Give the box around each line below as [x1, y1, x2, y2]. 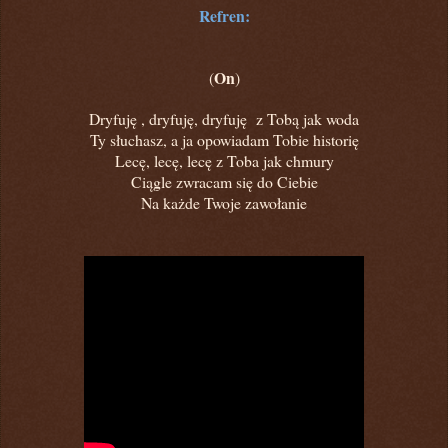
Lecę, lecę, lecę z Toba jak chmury [114, 149, 334, 171]
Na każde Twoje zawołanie [141, 191, 307, 213]
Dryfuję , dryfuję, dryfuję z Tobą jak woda [89, 107, 359, 129]
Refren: [198, 3, 250, 27]
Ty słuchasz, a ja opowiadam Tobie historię [89, 128, 359, 150]
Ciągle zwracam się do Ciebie [130, 170, 318, 192]
